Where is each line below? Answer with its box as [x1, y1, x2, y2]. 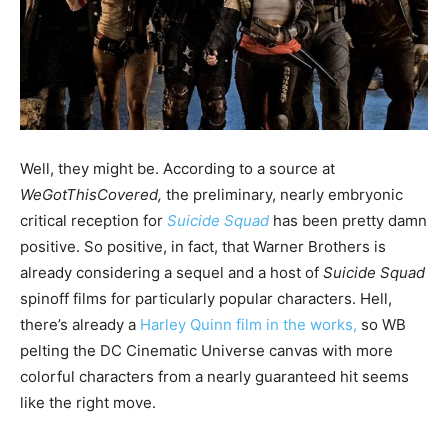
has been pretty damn [269, 210, 427, 230]
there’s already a [20, 314, 140, 334]
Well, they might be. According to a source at [20, 158, 335, 178]
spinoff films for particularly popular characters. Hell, [20, 288, 392, 308]
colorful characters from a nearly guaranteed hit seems [20, 366, 409, 386]
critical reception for [20, 210, 167, 230]
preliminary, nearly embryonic [193, 184, 403, 204]
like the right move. [20, 392, 156, 412]
